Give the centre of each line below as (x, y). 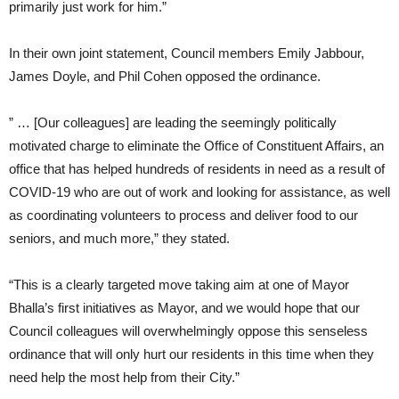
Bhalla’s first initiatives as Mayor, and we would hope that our (184, 308)
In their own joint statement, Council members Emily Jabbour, (187, 53)
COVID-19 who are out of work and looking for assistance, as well (199, 192)
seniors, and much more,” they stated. (119, 239)
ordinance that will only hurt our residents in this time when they (191, 354)
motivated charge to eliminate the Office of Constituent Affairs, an (196, 146)
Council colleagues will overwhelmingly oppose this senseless (188, 331)
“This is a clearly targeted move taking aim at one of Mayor (179, 285)
